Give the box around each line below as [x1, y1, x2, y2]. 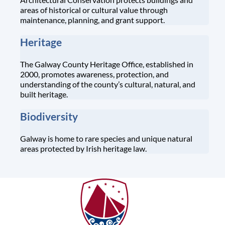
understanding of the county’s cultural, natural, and [20, 79, 195, 89]
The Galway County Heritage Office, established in [20, 59, 193, 69]
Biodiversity [20, 110, 78, 123]
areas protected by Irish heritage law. [20, 143, 147, 153]
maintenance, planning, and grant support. [20, 15, 165, 25]
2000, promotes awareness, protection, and [20, 69, 169, 79]
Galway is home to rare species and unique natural [20, 133, 192, 143]
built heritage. [20, 89, 68, 99]
